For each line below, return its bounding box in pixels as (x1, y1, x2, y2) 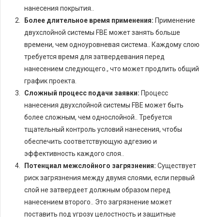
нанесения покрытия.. (24, 4, 94, 13)
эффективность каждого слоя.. (24, 150, 124, 158)
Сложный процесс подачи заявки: (24, 89, 139, 97)
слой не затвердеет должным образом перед (24, 186, 170, 194)
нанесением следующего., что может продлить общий (24, 65, 199, 73)
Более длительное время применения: (24, 16, 154, 25)
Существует (156, 162, 196, 170)
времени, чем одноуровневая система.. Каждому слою (24, 41, 200, 49)
